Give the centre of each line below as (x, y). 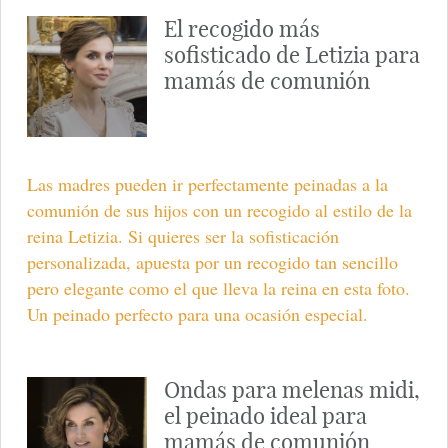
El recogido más (241, 28)
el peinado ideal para (265, 415)
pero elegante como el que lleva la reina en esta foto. (218, 287)
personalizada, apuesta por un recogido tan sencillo (212, 261)
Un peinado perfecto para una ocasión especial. (197, 313)
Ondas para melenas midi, (291, 389)
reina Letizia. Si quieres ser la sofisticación (182, 235)
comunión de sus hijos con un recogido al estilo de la (219, 209)
